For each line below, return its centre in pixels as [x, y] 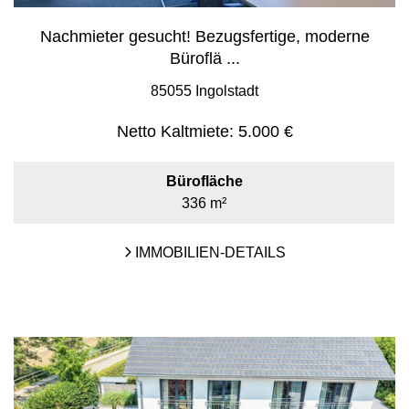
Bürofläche [204, 181]
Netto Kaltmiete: [175, 131]
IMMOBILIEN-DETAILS [208, 252]
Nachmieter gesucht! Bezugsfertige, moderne [204, 37]
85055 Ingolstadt [204, 91]
